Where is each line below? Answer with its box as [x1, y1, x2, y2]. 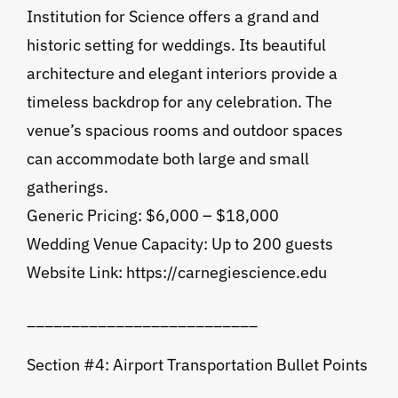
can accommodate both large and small [26, 148, 309, 170]
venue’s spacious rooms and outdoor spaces [26, 120, 343, 141]
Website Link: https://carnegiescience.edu [26, 262, 327, 283]
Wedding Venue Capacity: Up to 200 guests [26, 234, 333, 255]
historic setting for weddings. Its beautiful [26, 35, 326, 56]
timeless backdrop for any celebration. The [26, 92, 332, 113]
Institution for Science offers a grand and [26, 6, 319, 28]
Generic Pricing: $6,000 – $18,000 [26, 205, 279, 227]
